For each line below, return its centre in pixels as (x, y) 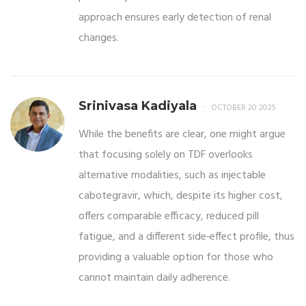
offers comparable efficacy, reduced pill (169, 216)
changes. (99, 38)
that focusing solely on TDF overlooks (166, 155)
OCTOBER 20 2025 (244, 108)
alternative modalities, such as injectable (172, 175)
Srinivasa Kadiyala (138, 106)
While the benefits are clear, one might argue (182, 134)
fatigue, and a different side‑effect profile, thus (186, 237)
